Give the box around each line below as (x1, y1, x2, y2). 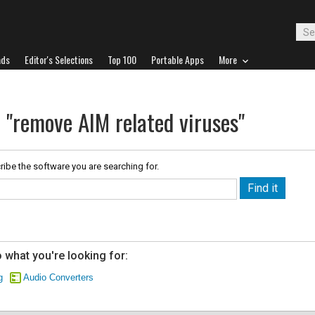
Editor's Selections (25, 52, 93, 67)
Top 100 (108, 52, 136, 67)
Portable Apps (151, 52, 204, 67)
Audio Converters (23, 272, 94, 283)
